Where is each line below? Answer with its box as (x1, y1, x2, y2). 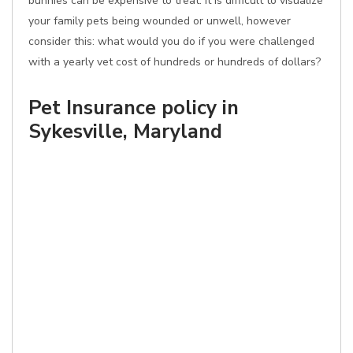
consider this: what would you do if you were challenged (28, 34, 314, 49)
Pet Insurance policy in (28, 94, 239, 121)
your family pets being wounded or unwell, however (28, 13, 291, 28)
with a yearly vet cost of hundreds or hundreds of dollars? (28, 54, 321, 69)
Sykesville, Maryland (28, 117, 222, 145)
